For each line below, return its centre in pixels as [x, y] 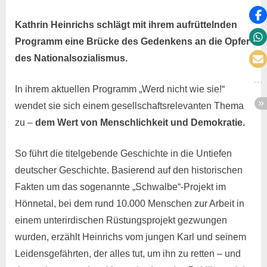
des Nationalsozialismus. [71, 58]
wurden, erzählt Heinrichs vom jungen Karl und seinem [131, 237]
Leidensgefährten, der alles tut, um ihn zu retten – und [128, 254]
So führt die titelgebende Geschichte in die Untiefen [123, 154]
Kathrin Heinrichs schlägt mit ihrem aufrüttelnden [126, 25]
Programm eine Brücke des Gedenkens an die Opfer [132, 42]
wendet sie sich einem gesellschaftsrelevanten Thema [129, 106]
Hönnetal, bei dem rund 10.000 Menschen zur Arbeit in [130, 204]
